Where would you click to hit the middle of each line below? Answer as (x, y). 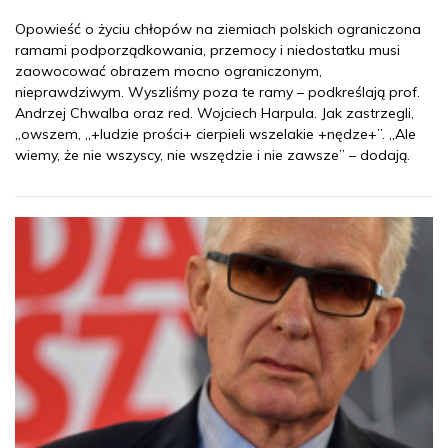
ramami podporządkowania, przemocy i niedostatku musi (207, 49)
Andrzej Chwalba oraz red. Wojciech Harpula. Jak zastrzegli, (214, 112)
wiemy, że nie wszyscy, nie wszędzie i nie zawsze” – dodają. (212, 154)
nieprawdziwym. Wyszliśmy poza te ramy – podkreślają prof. (217, 91)
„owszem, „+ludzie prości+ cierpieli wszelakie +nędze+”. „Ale (215, 133)
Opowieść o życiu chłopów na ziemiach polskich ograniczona (218, 28)
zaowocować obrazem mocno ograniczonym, (168, 70)
